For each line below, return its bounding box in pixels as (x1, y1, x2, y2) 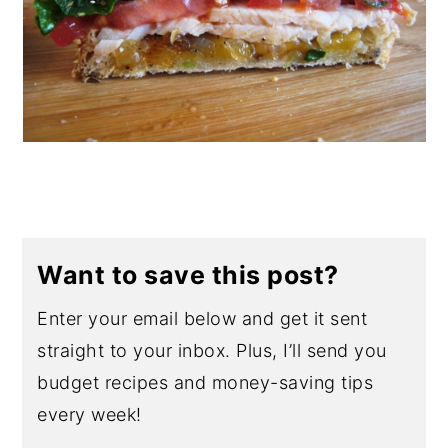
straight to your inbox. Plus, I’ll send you (37, 340, 387, 361)
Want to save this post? (37, 260, 339, 290)
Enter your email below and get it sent (37, 308, 368, 329)
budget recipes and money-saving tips (37, 372, 374, 393)
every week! (37, 404, 142, 425)
